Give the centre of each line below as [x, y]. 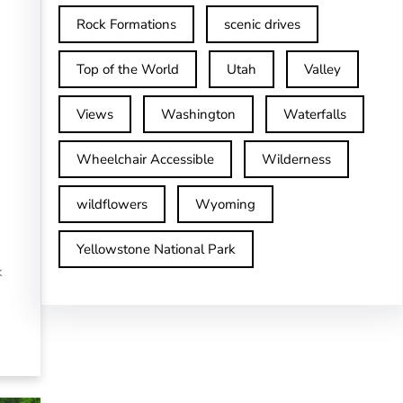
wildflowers [112, 204]
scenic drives [262, 24]
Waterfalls [314, 114]
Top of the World [127, 69]
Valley [322, 69]
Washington [198, 114]
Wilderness [296, 159]
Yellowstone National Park [156, 249]
